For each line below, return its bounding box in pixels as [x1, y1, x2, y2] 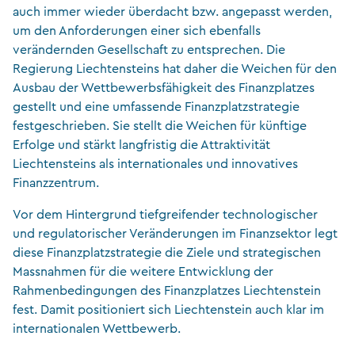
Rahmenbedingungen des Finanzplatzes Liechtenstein [13, 284, 321, 297]
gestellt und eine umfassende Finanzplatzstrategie [13, 100, 300, 113]
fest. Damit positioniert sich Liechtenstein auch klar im [13, 303, 324, 316]
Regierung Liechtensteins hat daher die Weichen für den [13, 62, 337, 75]
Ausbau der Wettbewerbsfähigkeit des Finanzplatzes [13, 81, 315, 94]
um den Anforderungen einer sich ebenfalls [13, 24, 261, 37]
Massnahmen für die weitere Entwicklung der [13, 265, 273, 278]
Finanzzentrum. [13, 176, 99, 189]
